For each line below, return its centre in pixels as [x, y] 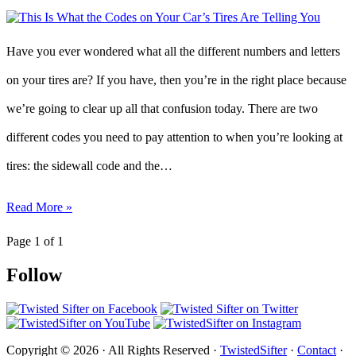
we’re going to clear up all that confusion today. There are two [162, 108]
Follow [34, 275]
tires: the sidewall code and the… [89, 165]
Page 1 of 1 [35, 241]
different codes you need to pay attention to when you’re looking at [174, 137]
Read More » [39, 207]
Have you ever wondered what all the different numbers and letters [173, 51]
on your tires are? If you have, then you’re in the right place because [176, 79]
